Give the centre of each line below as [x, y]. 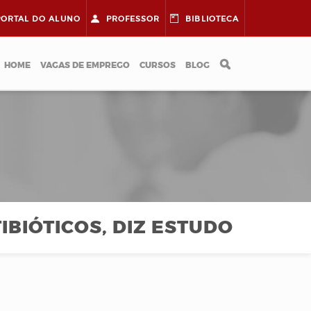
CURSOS [158, 65]
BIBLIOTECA [212, 19]
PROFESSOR [133, 19]
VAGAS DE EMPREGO [85, 65]
